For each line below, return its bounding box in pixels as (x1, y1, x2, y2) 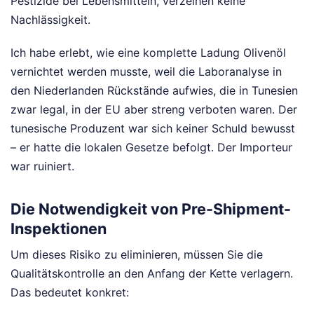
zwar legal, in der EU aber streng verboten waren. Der (11, 102, 297, 117)
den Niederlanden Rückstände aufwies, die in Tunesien (11, 83, 298, 98)
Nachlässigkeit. (11, 13, 90, 27)
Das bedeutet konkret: (11, 285, 129, 300)
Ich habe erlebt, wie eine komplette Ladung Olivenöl (11, 46, 286, 60)
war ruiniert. (11, 159, 74, 174)
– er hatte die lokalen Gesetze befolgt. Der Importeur (11, 140, 292, 155)
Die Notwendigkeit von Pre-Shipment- (11, 199, 291, 218)
